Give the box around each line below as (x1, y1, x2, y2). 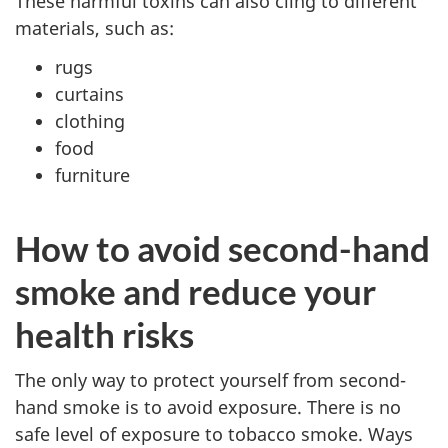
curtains (55, 81, 124, 106)
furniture (55, 162, 130, 187)
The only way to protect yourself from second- (15, 368, 406, 393)
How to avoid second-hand (15, 226, 430, 269)
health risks (15, 312, 194, 355)
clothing (55, 108, 125, 133)
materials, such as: (15, 16, 174, 41)
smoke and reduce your (15, 269, 376, 312)
